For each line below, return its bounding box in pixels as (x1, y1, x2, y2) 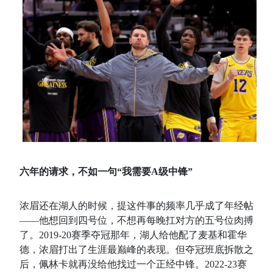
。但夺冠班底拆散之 (166, 244, 253, 255)
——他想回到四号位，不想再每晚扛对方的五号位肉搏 (19, 215, 253, 226)
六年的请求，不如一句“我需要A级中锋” (19, 166, 193, 177)
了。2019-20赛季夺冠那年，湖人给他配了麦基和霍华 (19, 230, 247, 241)
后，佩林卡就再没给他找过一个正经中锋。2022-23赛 (19, 259, 247, 270)
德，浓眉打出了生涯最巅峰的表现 (19, 244, 166, 255)
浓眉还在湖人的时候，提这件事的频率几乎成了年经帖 (19, 200, 253, 211)
